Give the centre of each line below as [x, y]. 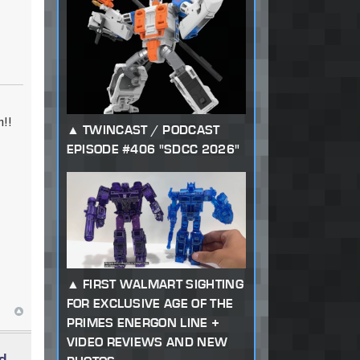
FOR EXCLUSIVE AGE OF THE [150, 303]
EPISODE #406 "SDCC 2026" [153, 149]
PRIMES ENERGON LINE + [143, 322]
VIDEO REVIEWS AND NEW [147, 342]
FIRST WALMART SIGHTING [163, 284]
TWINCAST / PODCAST [151, 130]
